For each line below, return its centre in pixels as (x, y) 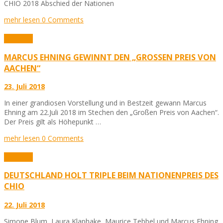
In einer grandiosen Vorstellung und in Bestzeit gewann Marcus (105, 103)
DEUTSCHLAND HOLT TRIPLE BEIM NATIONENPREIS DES (111, 175)
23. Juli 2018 (24, 86)
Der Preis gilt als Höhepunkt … (53, 122)
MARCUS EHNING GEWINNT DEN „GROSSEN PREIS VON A (110, 57)
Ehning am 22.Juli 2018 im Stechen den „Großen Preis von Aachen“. (111, 112)
